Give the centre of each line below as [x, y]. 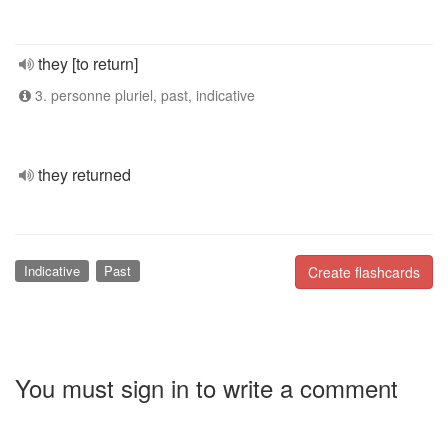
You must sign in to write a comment [206, 387]
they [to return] [88, 63]
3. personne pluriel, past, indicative [143, 95]
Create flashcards [364, 272]
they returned [84, 174]
